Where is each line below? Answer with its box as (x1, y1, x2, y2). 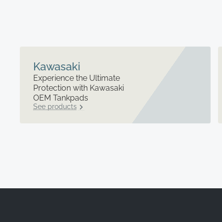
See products (33, 103, 77, 111)
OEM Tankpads (33, 93, 88, 103)
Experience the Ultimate (33, 73, 120, 83)
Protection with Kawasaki (33, 83, 124, 93)
